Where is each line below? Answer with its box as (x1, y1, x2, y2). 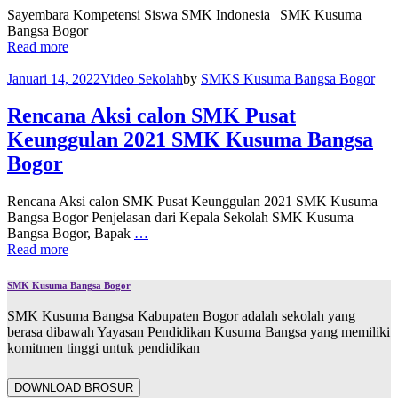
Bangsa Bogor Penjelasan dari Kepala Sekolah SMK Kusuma (7, 210, 354, 226)
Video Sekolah (100, 70, 183, 86)
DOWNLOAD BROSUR (14, 381, 133, 395)
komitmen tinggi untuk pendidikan (7, 340, 200, 356)
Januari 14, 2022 (7, 70, 100, 86)
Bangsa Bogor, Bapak (7, 226, 134, 242)
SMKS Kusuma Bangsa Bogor (201, 70, 375, 86)
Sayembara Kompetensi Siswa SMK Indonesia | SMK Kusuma (7, 6, 362, 22)
